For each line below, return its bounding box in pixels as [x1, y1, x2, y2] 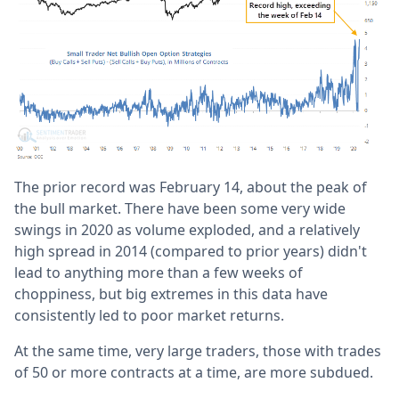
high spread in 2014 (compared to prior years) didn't [14, 240, 367, 261]
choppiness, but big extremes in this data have [14, 283, 328, 304]
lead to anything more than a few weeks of [14, 262, 303, 282]
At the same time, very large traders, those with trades [14, 340, 381, 361]
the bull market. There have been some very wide [14, 198, 346, 218]
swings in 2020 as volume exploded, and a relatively [14, 219, 360, 240]
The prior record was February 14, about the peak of [14, 176, 367, 197]
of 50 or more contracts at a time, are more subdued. [14, 362, 373, 382]
